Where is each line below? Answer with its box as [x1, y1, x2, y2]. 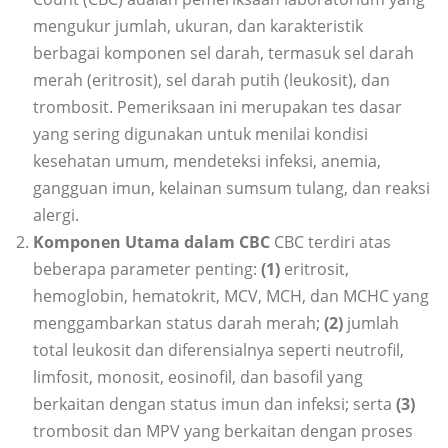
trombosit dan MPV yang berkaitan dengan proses [33, 420, 413, 443]
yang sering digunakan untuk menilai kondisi [33, 123, 368, 146]
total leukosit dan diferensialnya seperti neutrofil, [33, 339, 404, 362]
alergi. [33, 204, 79, 227]
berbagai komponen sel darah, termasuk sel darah [33, 42, 414, 65]
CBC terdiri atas [274, 231, 391, 254]
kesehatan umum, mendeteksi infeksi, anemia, [33, 150, 381, 173]
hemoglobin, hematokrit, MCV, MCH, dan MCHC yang [33, 285, 429, 308]
